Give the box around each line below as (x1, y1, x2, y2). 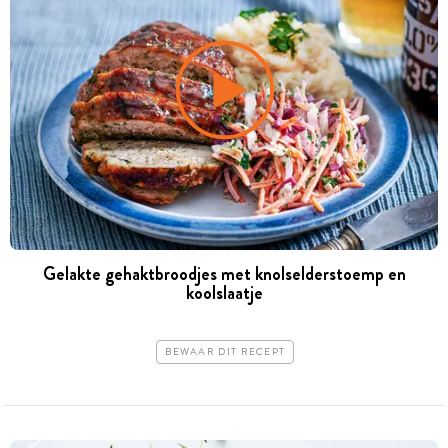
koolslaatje (185, 279, 263, 306)
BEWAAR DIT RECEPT (165, 345, 286, 360)
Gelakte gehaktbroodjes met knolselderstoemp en (42, 260, 406, 287)
